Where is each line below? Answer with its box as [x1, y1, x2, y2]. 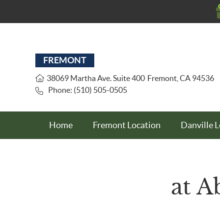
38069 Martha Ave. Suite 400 [47, 74, 145, 82]
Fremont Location [93, 120, 161, 130]
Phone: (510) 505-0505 [48, 85, 127, 94]
